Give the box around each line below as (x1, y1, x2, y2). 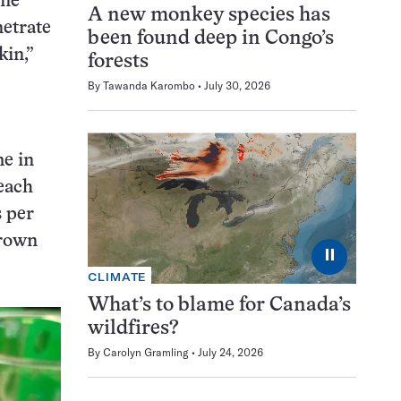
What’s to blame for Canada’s (88, 295, 351, 315)
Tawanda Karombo (103, 79, 195, 93)
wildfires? (88, 319, 179, 338)
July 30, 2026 (204, 79, 270, 93)
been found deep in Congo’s (88, 30, 334, 49)
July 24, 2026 (198, 345, 263, 359)
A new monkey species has (88, 6, 330, 26)
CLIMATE (88, 269, 148, 284)
